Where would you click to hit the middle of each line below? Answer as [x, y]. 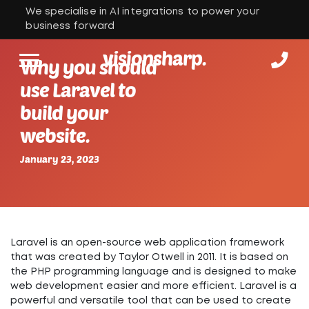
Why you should [88, 67]
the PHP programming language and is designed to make [153, 272]
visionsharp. [154, 58]
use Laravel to [78, 89]
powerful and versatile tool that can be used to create [151, 301]
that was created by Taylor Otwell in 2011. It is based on [149, 257]
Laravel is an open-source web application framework [147, 243]
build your [63, 112]
